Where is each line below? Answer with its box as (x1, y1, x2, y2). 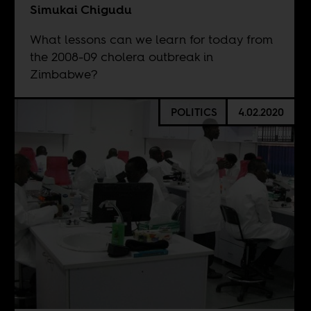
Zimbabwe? (29, 65, 98, 83)
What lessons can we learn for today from (29, 31, 273, 48)
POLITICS (170, 104, 217, 119)
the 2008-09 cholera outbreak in (29, 48, 213, 65)
